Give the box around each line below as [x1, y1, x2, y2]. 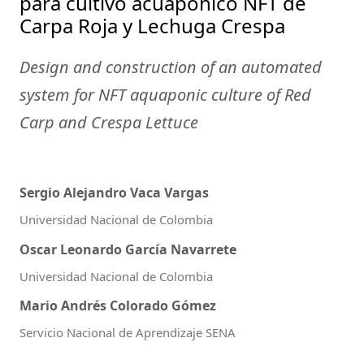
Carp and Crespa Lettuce [19, 111, 198, 134]
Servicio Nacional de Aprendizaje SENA [19, 324, 236, 341]
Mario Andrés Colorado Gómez [19, 297, 216, 315]
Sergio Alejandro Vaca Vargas [19, 184, 209, 202]
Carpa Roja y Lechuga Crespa [19, 12, 285, 40]
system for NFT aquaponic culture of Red [19, 84, 311, 106]
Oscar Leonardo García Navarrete [19, 240, 236, 258]
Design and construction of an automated [19, 56, 322, 79]
